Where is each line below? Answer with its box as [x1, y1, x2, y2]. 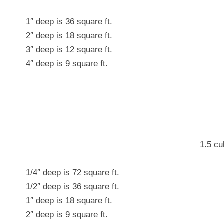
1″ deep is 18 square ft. [26, 196, 112, 205]
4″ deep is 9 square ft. [26, 59, 108, 68]
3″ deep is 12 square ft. [26, 45, 112, 54]
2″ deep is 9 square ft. [26, 210, 108, 219]
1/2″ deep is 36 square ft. [26, 182, 119, 191]
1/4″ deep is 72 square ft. [26, 168, 119, 177]
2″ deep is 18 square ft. [26, 31, 112, 40]
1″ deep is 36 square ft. [26, 17, 112, 26]
